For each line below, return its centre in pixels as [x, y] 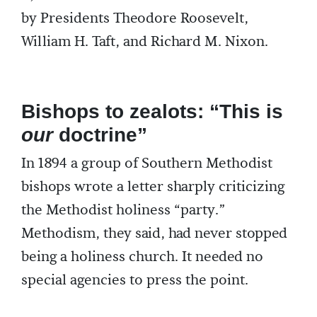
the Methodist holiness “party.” [123, 210]
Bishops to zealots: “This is [152, 111]
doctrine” [100, 135]
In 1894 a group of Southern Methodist [147, 163]
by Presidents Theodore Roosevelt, [135, 18]
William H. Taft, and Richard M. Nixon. [145, 42]
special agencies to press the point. [135, 280]
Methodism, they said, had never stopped [154, 234]
